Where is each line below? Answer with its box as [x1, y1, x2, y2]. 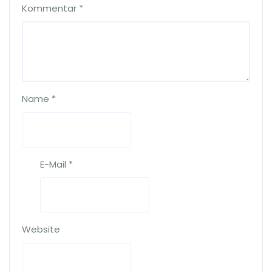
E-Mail [40, 157, 69, 171]
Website [22, 223, 60, 236]
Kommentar [22, 1, 79, 15]
